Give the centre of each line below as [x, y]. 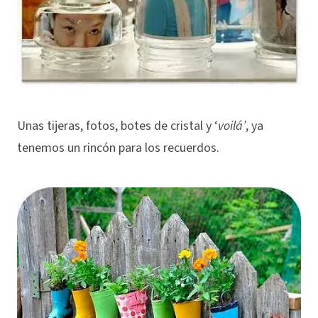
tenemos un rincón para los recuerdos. [118, 148]
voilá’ [232, 126]
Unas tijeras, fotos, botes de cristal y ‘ [117, 126]
